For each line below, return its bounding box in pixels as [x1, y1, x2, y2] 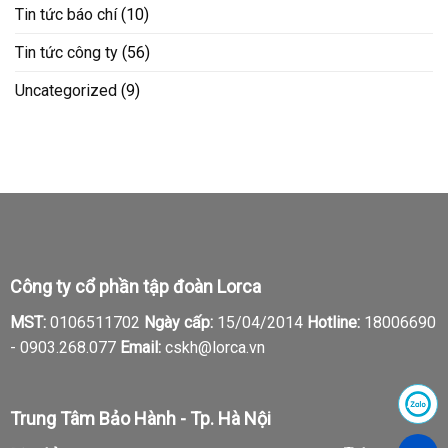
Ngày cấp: [143, 313, 213, 333]
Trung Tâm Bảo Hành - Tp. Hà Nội [9, 407, 271, 429]
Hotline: [306, 313, 360, 333]
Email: [119, 338, 161, 358]
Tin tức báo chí [15, 5, 117, 25]
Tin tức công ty [15, 43, 118, 63]
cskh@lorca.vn [160, 338, 265, 358]
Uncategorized [15, 81, 117, 101]
